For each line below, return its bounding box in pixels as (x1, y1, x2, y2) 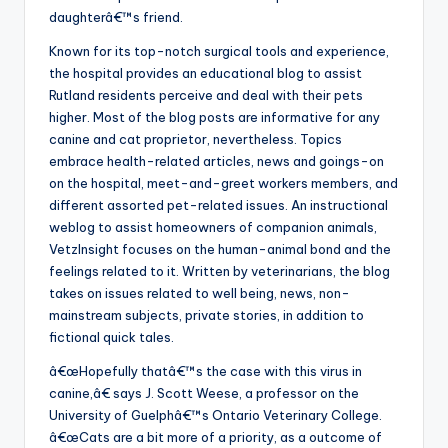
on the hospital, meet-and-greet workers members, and (49, 175, 398, 192)
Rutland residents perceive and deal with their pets (49, 87, 363, 104)
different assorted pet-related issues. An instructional (49, 197, 388, 214)
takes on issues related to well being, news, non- (49, 285, 350, 302)
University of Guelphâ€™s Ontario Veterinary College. (49, 407, 382, 424)
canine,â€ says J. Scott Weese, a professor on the (49, 385, 359, 402)
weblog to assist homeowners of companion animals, (49, 219, 377, 236)
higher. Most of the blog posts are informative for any (49, 109, 380, 126)
